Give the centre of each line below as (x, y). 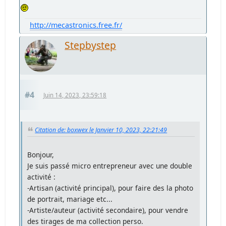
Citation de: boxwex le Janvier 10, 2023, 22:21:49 (101, 130)
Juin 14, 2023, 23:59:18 (75, 95)
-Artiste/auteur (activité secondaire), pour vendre (108, 210)
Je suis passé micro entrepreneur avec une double (110, 165)
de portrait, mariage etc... (70, 199)
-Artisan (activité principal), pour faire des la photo (110, 188)
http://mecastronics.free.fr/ (76, 25)
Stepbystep (91, 45)
